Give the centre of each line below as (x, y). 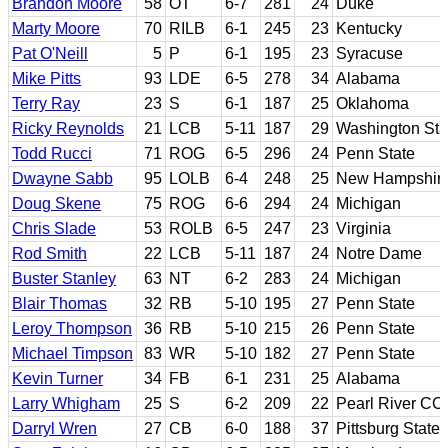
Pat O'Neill (50, 53)
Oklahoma (372, 103)
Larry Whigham (66, 403)
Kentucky (369, 28)
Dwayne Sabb (62, 178)
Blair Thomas (59, 303)
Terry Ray (46, 103)
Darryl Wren (54, 428)
